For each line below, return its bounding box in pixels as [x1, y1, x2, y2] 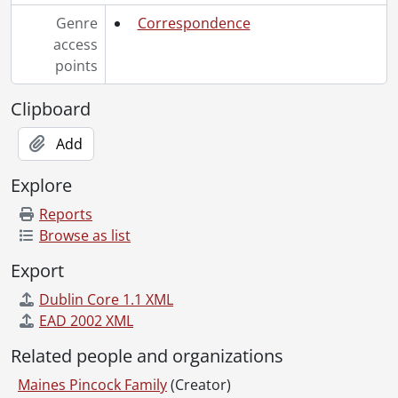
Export [11, 258, 64, 283]
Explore [11, 172, 72, 197]
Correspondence [137, 12, 251, 33]
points [54, 55, 98, 76]
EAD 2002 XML [39, 310, 133, 330]
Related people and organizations [11, 343, 283, 368]
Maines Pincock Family [18, 374, 167, 394]
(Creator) [171, 374, 231, 394]
